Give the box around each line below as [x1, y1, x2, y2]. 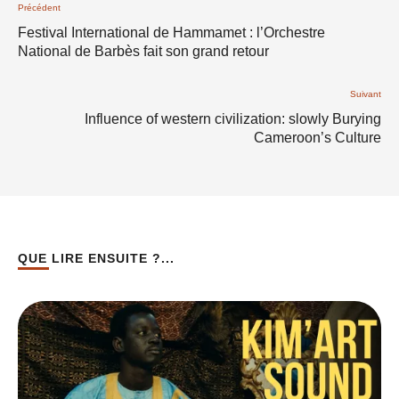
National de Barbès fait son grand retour [18, 44, 269, 59]
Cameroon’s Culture [254, 130, 381, 145]
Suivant [350, 89, 381, 99]
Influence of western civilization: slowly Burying [85, 111, 381, 126]
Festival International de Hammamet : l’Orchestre [18, 25, 325, 40]
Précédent [18, 3, 61, 12]
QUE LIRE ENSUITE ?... [18, 251, 175, 265]
